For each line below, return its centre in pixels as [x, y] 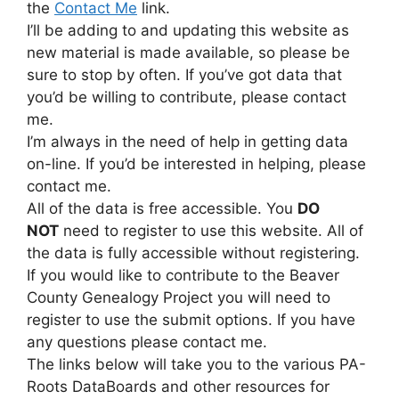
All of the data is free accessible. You [162, 208]
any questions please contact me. [147, 342]
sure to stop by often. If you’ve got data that [184, 75]
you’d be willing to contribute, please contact [187, 97]
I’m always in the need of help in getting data [187, 142]
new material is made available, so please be [188, 53]
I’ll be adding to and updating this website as [188, 30]
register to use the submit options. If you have [191, 320]
